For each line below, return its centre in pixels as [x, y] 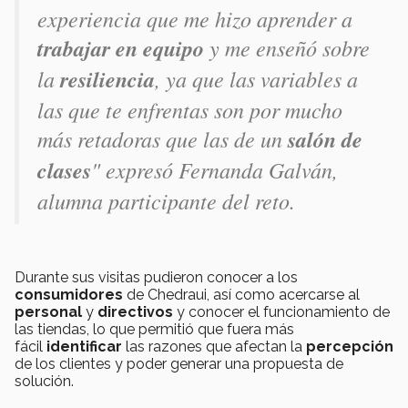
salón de [325, 139]
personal [48, 311]
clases [64, 170]
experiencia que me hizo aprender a [195, 18]
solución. [46, 381]
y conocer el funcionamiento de [281, 311]
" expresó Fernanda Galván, [214, 169]
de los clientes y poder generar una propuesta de [179, 363]
